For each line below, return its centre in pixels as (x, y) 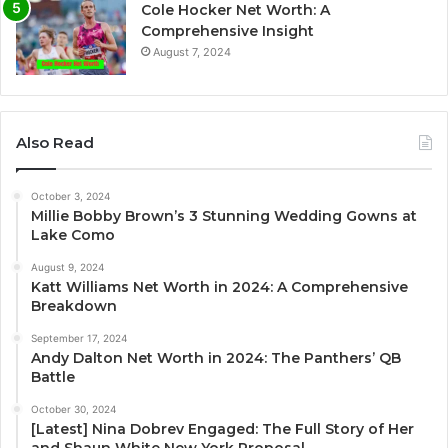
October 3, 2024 (70, 195)
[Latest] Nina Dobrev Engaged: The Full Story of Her (222, 428)
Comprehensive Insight (227, 30)
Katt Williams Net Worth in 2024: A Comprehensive (219, 286)
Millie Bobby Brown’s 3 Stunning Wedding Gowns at (224, 215)
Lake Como (73, 234)
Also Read (55, 142)
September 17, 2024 (79, 337)
